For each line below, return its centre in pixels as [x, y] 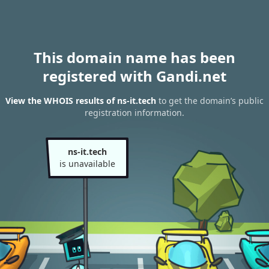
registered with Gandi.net [134, 76]
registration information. [134, 113]
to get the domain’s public [210, 101]
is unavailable [87, 164]
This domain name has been [134, 57]
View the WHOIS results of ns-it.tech [81, 101]
